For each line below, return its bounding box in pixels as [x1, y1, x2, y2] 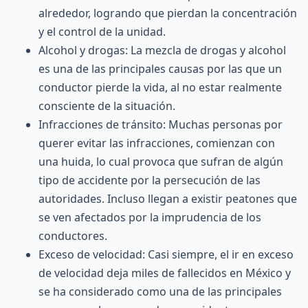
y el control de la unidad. [38, 24, 166, 39]
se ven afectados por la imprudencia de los [38, 210, 261, 225]
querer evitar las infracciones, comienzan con [38, 135, 275, 151]
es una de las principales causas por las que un [38, 61, 282, 76]
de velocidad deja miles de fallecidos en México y [38, 265, 291, 280]
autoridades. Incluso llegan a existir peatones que [38, 191, 297, 206]
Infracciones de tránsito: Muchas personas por [38, 117, 283, 132]
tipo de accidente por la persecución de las [38, 173, 261, 188]
